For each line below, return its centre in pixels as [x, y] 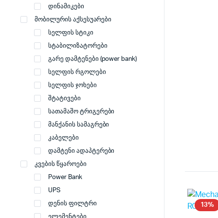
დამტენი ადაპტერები [82, 151]
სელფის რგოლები [77, 72]
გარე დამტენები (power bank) [93, 59]
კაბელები [64, 138]
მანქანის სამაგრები [79, 125]
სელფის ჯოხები [73, 85]
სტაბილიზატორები [78, 46]
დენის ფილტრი [73, 204]
